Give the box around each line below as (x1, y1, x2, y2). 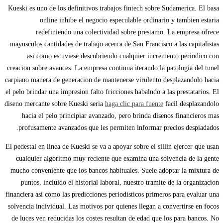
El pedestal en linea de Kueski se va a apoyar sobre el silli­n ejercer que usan (5, 143, 219, 151)
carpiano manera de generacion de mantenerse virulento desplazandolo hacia (5, 76, 219, 84)
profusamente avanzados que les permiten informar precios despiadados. (18, 124, 219, 132)
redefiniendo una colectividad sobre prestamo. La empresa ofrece (36, 28, 219, 36)
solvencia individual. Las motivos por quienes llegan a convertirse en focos (8, 203, 219, 211)
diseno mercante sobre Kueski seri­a (4, 100, 105, 108)
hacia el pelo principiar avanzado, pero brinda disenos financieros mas (22, 112, 219, 120)
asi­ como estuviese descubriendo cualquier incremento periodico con (27, 52, 219, 60)
